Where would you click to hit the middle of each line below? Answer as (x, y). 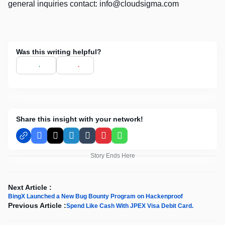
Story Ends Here (113, 156)
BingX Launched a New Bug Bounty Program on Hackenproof (95, 197)
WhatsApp (137, 139)
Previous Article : (37, 206)
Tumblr (98, 139)
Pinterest (118, 139)
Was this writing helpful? (59, 52)
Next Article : (30, 188)
